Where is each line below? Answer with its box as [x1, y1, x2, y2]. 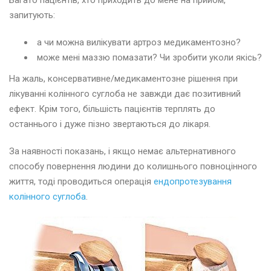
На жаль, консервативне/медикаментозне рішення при [9, 73, 238, 85]
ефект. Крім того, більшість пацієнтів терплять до [9, 103, 215, 115]
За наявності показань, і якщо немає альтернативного [9, 146, 236, 157]
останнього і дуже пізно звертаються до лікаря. [9, 119, 211, 130]
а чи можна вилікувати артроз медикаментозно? [37, 37, 241, 48]
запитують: [9, 10, 55, 21]
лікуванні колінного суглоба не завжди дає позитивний [9, 88, 241, 100]
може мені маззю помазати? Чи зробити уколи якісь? [37, 52, 262, 64]
